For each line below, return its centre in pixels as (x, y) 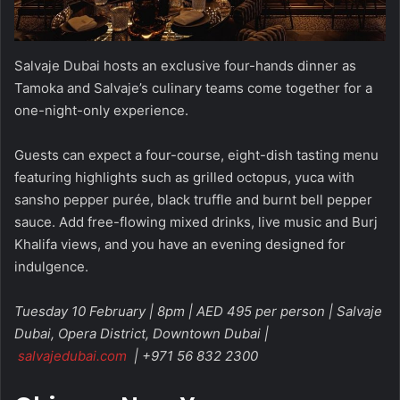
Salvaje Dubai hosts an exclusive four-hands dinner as (185, 65)
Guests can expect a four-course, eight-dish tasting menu (196, 154)
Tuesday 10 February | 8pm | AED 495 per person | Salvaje (198, 311)
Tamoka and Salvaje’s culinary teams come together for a (193, 87)
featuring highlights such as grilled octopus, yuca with (184, 177)
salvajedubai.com (72, 355)
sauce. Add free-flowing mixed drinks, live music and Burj (196, 221)
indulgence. (51, 266)
